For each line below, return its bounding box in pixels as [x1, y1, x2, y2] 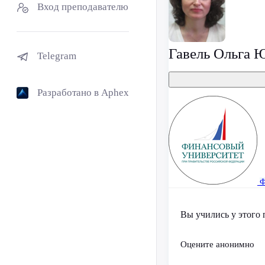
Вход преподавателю [37, 1, 128, 12]
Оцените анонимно [180, 240, 254, 250]
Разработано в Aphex [37, 87, 129, 98]
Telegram [37, 50, 76, 62]
